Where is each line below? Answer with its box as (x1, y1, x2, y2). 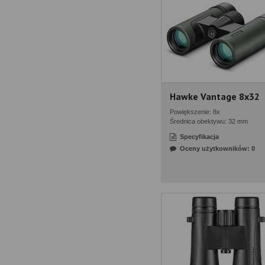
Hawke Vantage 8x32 (170, 91, 260, 102)
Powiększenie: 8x (170, 108, 220, 115)
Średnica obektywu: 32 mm (170, 118, 248, 125)
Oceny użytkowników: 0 (180, 145, 255, 152)
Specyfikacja (180, 133, 219, 140)
